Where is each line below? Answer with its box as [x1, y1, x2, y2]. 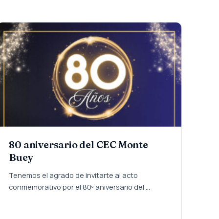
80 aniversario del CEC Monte [9, 138, 148, 151]
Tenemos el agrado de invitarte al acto [9, 170, 138, 180]
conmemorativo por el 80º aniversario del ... [9, 181, 151, 192]
